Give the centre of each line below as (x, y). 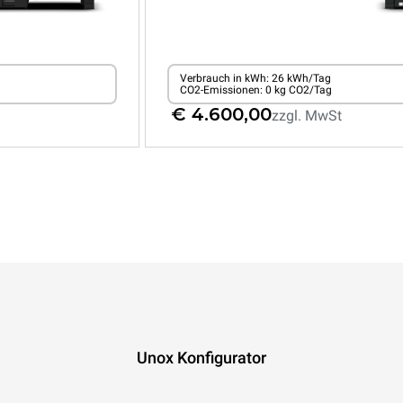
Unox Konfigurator (201, 358)
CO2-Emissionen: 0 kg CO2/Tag (255, 90)
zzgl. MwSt (307, 116)
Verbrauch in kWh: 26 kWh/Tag (255, 78)
